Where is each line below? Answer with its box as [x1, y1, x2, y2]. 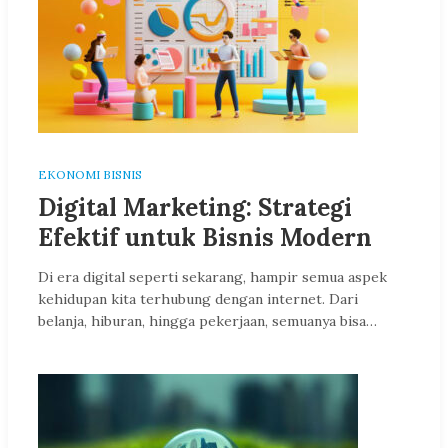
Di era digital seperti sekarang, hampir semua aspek [38, 268, 387, 286]
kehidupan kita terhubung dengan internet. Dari [38, 290, 358, 308]
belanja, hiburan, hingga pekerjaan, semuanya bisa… [38, 312, 377, 330]
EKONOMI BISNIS [38, 167, 142, 182]
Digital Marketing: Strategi [38, 192, 352, 223]
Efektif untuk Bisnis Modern [38, 222, 372, 253]
